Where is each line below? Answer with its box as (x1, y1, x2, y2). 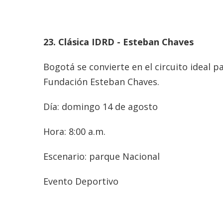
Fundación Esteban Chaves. (43, 75, 159, 88)
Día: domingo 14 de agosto (43, 100, 158, 112)
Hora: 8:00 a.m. (43, 125, 123, 137)
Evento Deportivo (43, 175, 118, 187)
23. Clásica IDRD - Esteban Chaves (43, 35, 194, 48)
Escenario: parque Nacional (43, 150, 180, 162)
